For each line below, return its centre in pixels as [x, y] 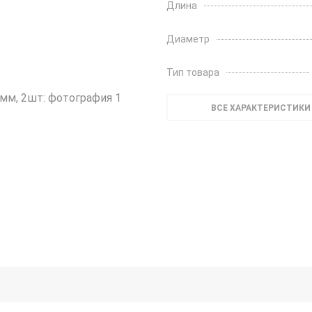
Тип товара [193, 72]
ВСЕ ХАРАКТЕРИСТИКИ [260, 108]
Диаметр [188, 39]
